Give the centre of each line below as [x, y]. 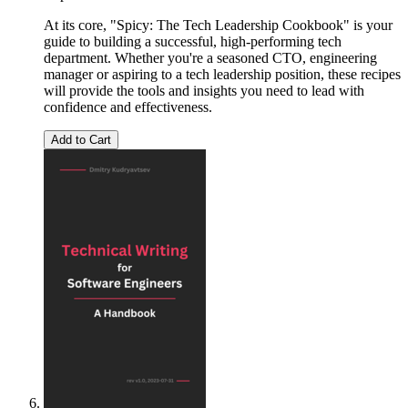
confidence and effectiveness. [128, 107]
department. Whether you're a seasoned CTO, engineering [210, 58]
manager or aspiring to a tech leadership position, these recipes [222, 75]
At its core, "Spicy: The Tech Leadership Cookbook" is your [218, 25]
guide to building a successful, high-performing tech [193, 42]
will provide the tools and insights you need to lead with [204, 91]
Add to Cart [81, 140]
